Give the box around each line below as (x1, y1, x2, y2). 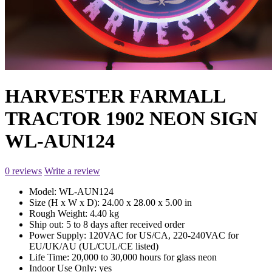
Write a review (44, 165, 100, 176)
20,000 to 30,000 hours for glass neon (72, 251, 217, 262)
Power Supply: (29, 229, 89, 240)
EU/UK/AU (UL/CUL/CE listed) (29, 240, 158, 251)
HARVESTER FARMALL (5, 85, 225, 107)
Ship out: (29, 219, 66, 229)
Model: (29, 186, 59, 197)
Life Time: (29, 251, 72, 262)
